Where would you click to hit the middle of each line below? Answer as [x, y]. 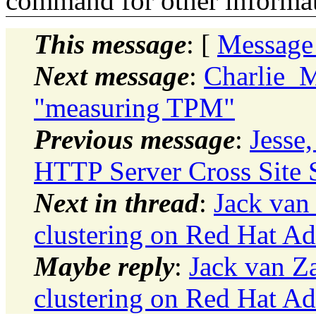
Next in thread [116, 202]
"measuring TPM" [134, 107]
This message [110, 44]
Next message [111, 75]
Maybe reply [104, 266]
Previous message [134, 139]
